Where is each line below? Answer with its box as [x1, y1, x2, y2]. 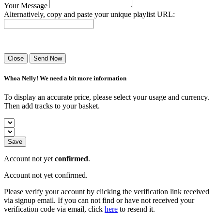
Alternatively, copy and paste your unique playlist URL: [4, 10, 175, 19]
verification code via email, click [4, 204, 105, 213]
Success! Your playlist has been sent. [4, 37, 115, 46]
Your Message [4, 1, 47, 10]
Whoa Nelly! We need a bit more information [4, 74, 126, 82]
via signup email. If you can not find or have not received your [4, 196, 194, 204]
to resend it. [118, 204, 155, 213]
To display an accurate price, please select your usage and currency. [4, 93, 209, 101]
